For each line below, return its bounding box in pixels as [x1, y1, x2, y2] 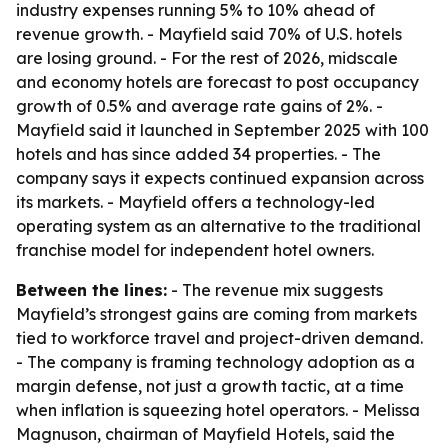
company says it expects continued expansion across [16, 168, 424, 188]
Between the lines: [16, 280, 167, 300]
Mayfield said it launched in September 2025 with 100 [16, 120, 429, 140]
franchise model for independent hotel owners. [16, 240, 374, 260]
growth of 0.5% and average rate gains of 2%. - [16, 96, 383, 116]
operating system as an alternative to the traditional [16, 216, 421, 236]
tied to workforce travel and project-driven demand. [16, 328, 423, 348]
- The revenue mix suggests [167, 280, 383, 300]
